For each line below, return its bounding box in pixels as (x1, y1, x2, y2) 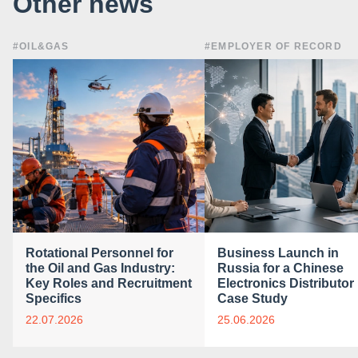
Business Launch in (217, 246, 339, 261)
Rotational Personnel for (25, 246, 173, 261)
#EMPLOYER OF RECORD (204, 40, 342, 52)
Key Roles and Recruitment (25, 276, 192, 291)
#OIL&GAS (12, 40, 70, 52)
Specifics (25, 292, 82, 306)
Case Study (217, 292, 288, 306)
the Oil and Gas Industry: (25, 261, 175, 276)
